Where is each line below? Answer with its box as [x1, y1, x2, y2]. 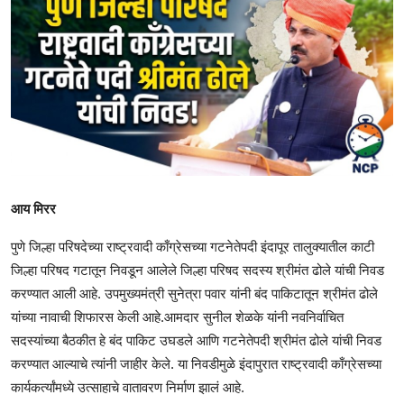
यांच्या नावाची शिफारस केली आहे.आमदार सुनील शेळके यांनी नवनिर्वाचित [11, 309, 344, 326]
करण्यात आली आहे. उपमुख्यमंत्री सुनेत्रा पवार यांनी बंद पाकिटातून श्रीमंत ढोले [11, 286, 378, 302]
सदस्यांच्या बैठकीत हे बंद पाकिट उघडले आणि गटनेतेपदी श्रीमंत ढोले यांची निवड [11, 333, 381, 349]
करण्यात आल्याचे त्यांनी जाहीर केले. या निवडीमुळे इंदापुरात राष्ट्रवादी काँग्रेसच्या [11, 356, 381, 372]
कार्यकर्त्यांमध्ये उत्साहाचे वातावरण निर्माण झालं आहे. [11, 380, 244, 396]
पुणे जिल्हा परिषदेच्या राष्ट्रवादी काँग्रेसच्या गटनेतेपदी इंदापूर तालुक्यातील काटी [11, 239, 374, 255]
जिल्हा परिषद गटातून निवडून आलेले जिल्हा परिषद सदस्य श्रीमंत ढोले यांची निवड [11, 262, 384, 279]
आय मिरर [11, 201, 60, 217]
